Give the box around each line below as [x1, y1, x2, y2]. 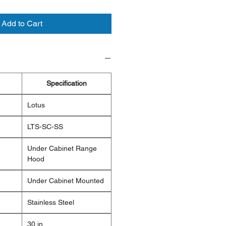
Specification [46, 79, 87, 88]
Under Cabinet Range [27, 144, 97, 153]
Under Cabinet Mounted [27, 177, 104, 185]
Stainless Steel [27, 198, 74, 207]
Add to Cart [2, 19, 42, 29]
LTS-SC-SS [27, 123, 63, 131]
